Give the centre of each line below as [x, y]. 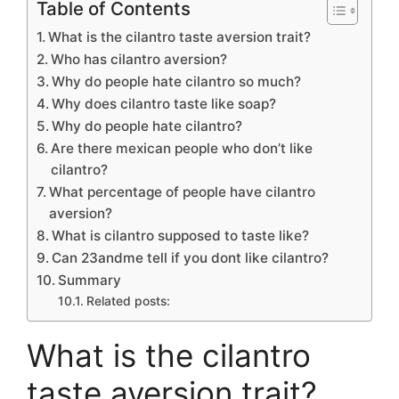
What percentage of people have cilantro [183, 192]
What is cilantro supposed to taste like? [181, 236]
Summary [90, 281]
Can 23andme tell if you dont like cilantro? [191, 258]
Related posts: [128, 301]
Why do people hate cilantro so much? [177, 82]
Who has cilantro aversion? [139, 60]
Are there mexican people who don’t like [182, 149]
